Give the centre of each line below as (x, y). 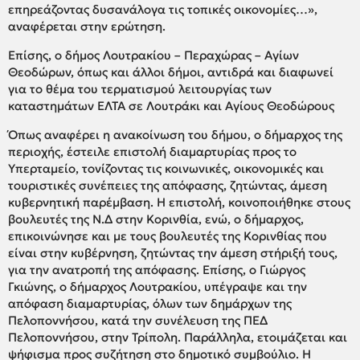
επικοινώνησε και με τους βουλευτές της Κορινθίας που (168, 235)
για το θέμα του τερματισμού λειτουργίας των (140, 88)
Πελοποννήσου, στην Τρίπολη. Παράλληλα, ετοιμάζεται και (178, 337)
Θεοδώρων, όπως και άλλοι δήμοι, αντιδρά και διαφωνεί (171, 72)
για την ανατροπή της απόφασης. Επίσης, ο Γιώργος (157, 269)
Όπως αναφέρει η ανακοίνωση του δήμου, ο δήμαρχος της (175, 134)
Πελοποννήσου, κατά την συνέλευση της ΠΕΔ (138, 320)
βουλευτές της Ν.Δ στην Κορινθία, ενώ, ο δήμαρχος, (156, 219)
